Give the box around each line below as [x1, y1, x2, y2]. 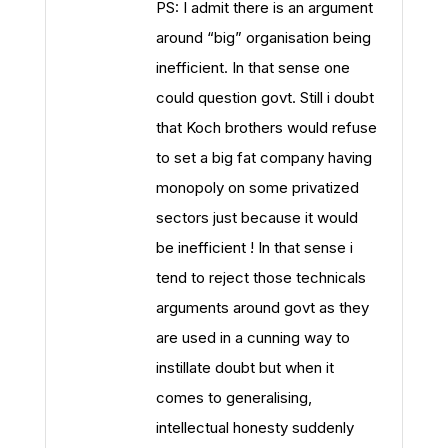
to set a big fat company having [156, 148, 372, 167]
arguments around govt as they [156, 298, 369, 317]
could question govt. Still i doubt [156, 88, 374, 107]
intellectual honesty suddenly [156, 418, 354, 437]
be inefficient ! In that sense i [156, 238, 353, 257]
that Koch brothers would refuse [156, 118, 377, 137]
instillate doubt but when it [156, 358, 334, 377]
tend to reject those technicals [156, 268, 366, 287]
